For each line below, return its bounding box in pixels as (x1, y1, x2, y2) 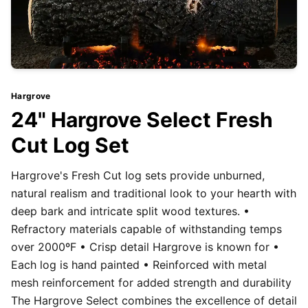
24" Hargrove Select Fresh (11, 107, 273, 132)
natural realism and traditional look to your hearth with (11, 186, 296, 200)
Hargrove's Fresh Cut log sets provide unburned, (11, 168, 265, 182)
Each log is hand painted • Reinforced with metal (11, 257, 267, 272)
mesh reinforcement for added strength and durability (11, 275, 291, 289)
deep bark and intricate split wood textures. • (11, 203, 250, 218)
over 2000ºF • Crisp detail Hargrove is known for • (11, 239, 279, 254)
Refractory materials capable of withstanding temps (11, 221, 282, 236)
